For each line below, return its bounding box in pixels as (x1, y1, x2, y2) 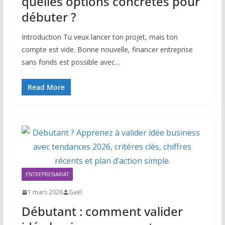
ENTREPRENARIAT (25, 171, 69, 178)
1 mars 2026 (27, 188, 63, 197)
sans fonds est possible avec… (21, 57, 121, 67)
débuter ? (21, 9, 76, 26)
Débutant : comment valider (21, 203, 183, 220)
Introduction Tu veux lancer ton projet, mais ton (21, 32, 178, 42)
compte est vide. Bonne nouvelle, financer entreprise (21, 45, 193, 55)
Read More (27, 82, 65, 92)
